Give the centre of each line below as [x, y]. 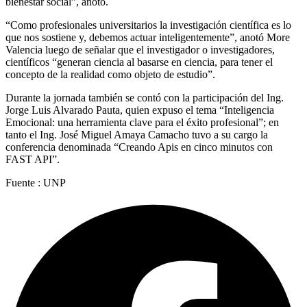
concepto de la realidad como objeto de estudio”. [110, 74]
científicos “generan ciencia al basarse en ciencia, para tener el [139, 62]
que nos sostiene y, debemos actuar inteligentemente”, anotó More [148, 37]
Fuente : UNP [36, 182]
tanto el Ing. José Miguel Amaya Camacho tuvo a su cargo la [137, 134]
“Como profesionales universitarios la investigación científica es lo [148, 25]
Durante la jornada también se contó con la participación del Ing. [145, 97]
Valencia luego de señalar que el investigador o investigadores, [140, 49]
